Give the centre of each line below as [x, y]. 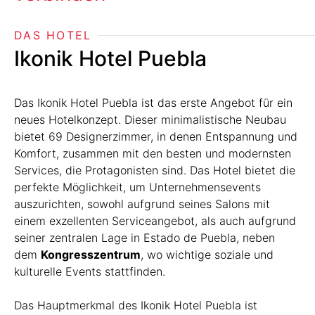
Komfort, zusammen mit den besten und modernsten [153, 153]
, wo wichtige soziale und [207, 255]
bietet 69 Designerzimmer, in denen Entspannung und [156, 136]
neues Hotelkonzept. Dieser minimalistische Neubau [150, 120]
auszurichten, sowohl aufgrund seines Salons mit [142, 204]
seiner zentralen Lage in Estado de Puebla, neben [144, 238]
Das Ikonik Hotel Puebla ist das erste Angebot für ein [153, 103]
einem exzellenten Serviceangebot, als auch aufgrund [155, 221]
